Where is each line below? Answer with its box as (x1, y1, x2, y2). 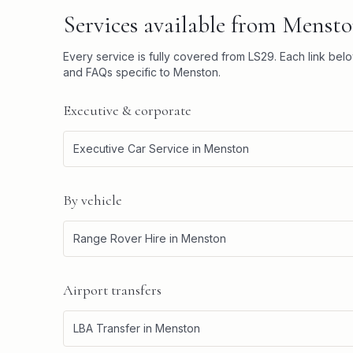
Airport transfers (63, 281, 162, 299)
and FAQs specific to (63, 65, 173, 79)
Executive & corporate (63, 102, 191, 119)
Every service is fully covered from (63, 50, 248, 63)
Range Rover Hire (73, 232, 166, 245)
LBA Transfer (73, 321, 140, 335)
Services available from (63, 10, 282, 39)
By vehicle (63, 191, 122, 209)
